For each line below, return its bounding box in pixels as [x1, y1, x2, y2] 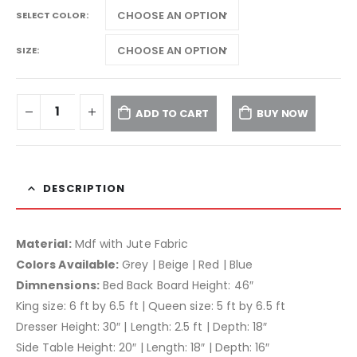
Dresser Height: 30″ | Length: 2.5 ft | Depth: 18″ [16, 319, 268, 335]
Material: [16, 236, 72, 253]
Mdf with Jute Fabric [71, 236, 189, 253]
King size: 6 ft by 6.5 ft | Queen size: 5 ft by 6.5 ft [16, 298, 285, 315]
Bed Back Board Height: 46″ [99, 277, 253, 294]
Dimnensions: [16, 277, 100, 294]
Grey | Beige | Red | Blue [119, 257, 253, 273]
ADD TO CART [135, 105, 210, 121]
